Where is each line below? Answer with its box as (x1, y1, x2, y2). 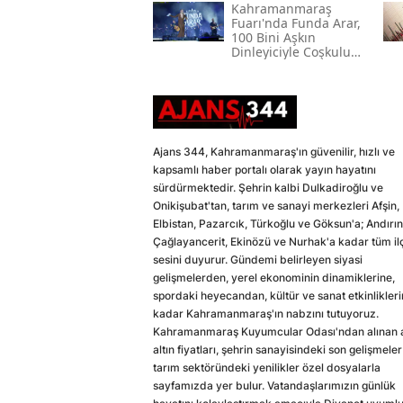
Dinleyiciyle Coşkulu (230, 43, 351, 61)
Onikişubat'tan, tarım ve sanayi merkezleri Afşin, (153, 199, 399, 213)
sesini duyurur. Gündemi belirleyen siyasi (153, 253, 363, 267)
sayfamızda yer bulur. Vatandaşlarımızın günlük (153, 379, 396, 393)
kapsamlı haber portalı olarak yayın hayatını (153, 163, 376, 177)
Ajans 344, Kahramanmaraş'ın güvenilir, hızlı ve (153, 145, 395, 159)
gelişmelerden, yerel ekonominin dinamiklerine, (153, 271, 395, 285)
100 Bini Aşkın (230, 29, 316, 47)
